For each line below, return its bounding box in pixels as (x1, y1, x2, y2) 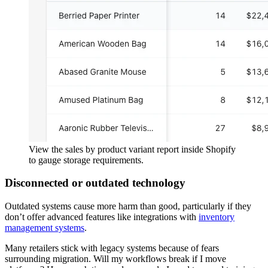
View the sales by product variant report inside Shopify (29, 144, 236, 154)
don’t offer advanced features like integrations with (5, 212, 199, 223)
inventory (199, 212, 234, 223)
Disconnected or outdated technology (5, 176, 185, 190)
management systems (5, 223, 84, 233)
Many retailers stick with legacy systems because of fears (5, 243, 219, 254)
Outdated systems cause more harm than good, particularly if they (5, 201, 251, 212)
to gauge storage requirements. (29, 154, 144, 165)
